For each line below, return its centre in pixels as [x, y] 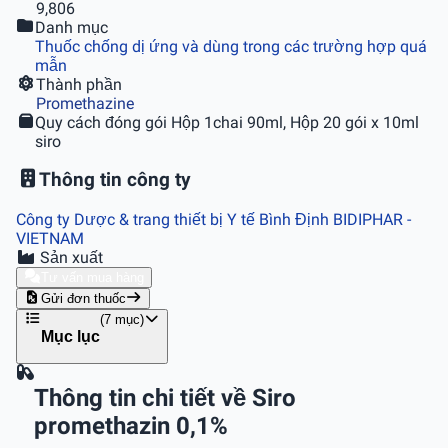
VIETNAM [50, 239]
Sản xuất [69, 258]
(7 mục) [121, 320]
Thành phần [79, 84]
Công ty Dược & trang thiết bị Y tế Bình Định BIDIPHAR [211, 220]
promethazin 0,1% [131, 426]
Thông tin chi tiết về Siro [165, 398]
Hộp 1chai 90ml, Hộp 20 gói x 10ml [295, 122]
